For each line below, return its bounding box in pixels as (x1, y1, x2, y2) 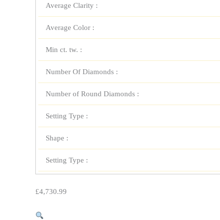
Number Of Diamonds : (46, 68, 118, 76)
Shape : (46, 134, 68, 142)
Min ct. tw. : (46, 46, 82, 54)
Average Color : (46, 24, 94, 32)
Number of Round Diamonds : (46, 90, 139, 98)
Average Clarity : (46, 1, 98, 10)
